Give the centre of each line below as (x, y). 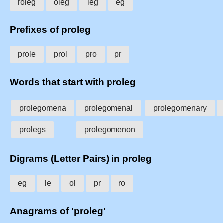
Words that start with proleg (73, 82)
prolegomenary (180, 108)
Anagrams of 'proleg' (58, 211)
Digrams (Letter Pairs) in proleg (81, 159)
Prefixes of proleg (50, 30)
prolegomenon (110, 129)
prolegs (33, 129)
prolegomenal (109, 108)
